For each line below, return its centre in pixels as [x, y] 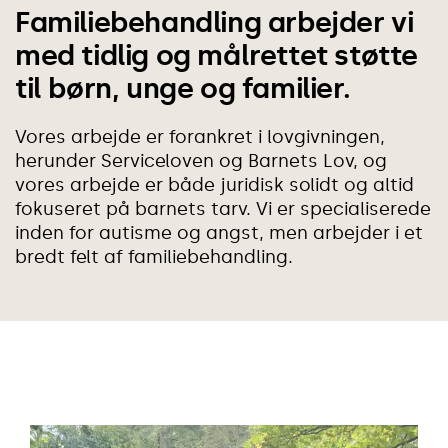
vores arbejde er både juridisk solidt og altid [214, 184]
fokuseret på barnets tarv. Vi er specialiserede [223, 208]
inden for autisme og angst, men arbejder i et [219, 232]
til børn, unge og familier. [183, 88]
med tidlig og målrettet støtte [217, 55]
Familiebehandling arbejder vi [214, 22]
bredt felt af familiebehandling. [154, 256]
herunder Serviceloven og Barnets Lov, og [201, 160]
